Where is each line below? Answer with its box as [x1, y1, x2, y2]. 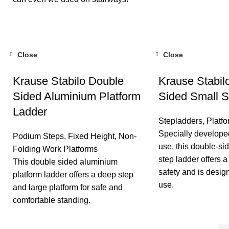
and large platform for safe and [13, 182, 123, 192]
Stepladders [158, 116, 202, 125]
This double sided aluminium [13, 157, 118, 166]
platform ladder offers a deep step [13, 170, 133, 179]
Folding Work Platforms [13, 144, 98, 153]
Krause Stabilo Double [13, 74, 124, 87]
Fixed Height [68, 131, 114, 141]
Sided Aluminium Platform [13, 89, 141, 103]
